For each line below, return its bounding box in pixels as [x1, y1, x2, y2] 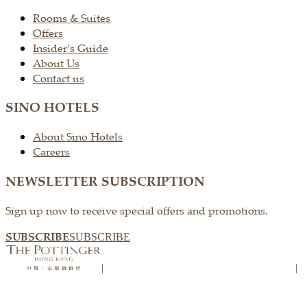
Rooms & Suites [33, 10, 110, 25]
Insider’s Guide [33, 40, 108, 56]
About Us [33, 55, 79, 71]
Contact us [33, 70, 84, 86]
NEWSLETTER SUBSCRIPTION [5, 171, 205, 190]
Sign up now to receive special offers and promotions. [5, 202, 268, 218]
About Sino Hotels [33, 129, 123, 145]
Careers [33, 144, 70, 160]
